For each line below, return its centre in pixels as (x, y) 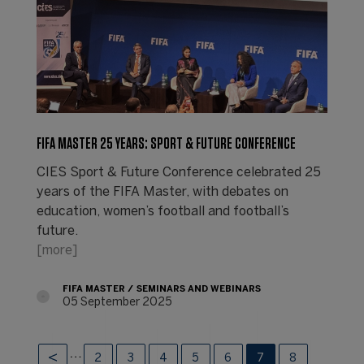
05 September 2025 (117, 302)
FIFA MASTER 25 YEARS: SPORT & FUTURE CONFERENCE (166, 143)
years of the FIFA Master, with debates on (162, 192)
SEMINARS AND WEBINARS (198, 289)
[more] (56, 250)
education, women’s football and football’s (162, 211)
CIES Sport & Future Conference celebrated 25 (178, 172)
